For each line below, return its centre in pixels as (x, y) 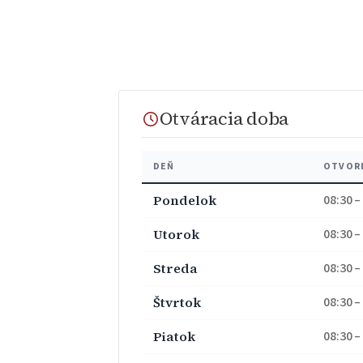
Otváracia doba (224, 119)
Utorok (176, 234)
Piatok (174, 336)
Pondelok (185, 200)
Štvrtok (177, 302)
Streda (175, 268)
